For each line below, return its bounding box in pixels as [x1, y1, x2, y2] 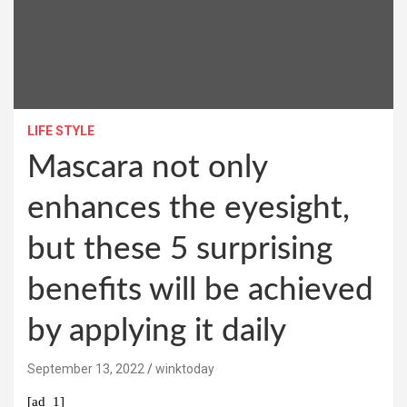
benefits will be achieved [27, 273, 373, 306]
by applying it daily [27, 314, 286, 347]
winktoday [155, 361, 214, 376]
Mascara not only [27, 151, 267, 184]
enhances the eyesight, [27, 192, 350, 224]
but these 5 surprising [27, 233, 333, 265]
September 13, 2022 [27, 361, 144, 376]
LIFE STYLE [27, 123, 94, 138]
